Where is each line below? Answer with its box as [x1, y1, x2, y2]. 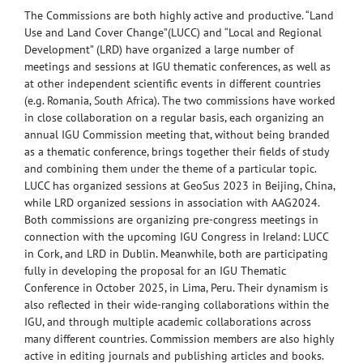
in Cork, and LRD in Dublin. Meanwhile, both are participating [24, 246, 328, 262]
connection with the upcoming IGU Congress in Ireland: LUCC [24, 229, 328, 245]
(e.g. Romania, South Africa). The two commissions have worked [24, 93, 335, 109]
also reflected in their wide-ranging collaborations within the [24, 297, 329, 313]
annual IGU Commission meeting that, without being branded [24, 127, 330, 143]
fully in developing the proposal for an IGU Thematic [24, 263, 286, 279]
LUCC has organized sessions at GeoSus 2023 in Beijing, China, [24, 178, 335, 194]
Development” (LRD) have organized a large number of [24, 42, 293, 58]
